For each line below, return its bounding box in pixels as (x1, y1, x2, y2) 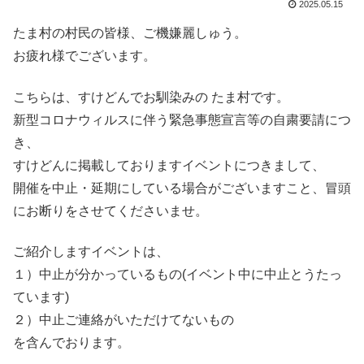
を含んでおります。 (13, 335, 130, 349)
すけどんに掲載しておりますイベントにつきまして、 (13, 158, 325, 172)
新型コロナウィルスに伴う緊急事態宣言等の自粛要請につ (13, 112, 351, 127)
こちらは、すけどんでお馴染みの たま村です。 (13, 89, 289, 104)
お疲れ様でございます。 (13, 49, 156, 63)
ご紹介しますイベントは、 (13, 244, 169, 258)
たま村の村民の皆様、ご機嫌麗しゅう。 (13, 26, 247, 41)
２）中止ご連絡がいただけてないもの (13, 312, 234, 327)
